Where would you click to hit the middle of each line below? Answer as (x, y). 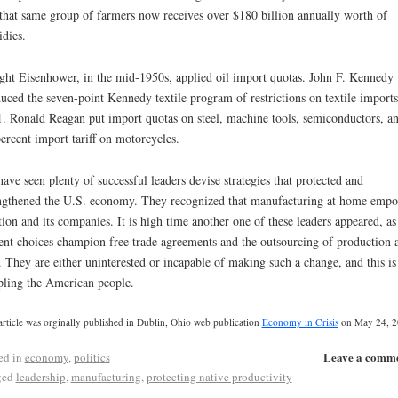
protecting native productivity (219, 376)
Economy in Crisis (300, 322)
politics (92, 357)
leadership (40, 376)
